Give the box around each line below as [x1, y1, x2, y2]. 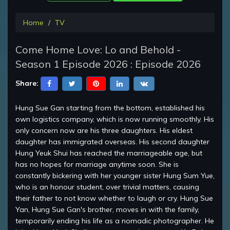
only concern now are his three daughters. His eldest [15, 126, 193, 136]
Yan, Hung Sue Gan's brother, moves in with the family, [15, 205, 199, 215]
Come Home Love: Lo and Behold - [15, 43, 181, 56]
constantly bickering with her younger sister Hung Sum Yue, [15, 171, 215, 181]
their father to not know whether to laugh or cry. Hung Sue [15, 194, 213, 203]
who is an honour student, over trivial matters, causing [15, 182, 199, 192]
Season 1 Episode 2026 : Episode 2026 [15, 57, 201, 71]
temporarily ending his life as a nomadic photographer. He [15, 216, 214, 226]
